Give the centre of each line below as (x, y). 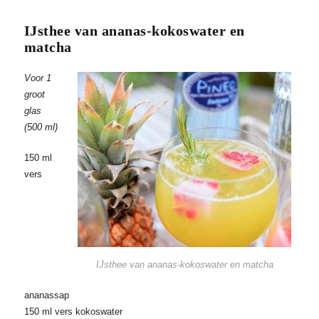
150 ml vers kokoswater (73, 312)
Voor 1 (37, 78)
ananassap (46, 296)
